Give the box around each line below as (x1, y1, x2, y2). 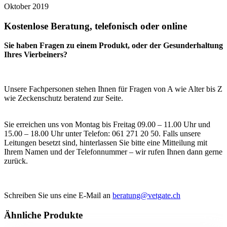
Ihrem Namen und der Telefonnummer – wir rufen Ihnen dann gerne (4, 147, 222, 157)
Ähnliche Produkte (4, 210, 83, 221)
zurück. (4, 157, 28, 166)
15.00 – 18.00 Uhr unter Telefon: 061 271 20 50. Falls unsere (4, 129, 201, 138)
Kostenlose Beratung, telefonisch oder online (4, 20, 187, 31)
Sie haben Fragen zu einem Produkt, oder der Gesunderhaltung (4, 41, 223, 50)
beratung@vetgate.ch (112, 191, 180, 200)
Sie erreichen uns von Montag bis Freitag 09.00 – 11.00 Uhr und (4, 120, 210, 129)
